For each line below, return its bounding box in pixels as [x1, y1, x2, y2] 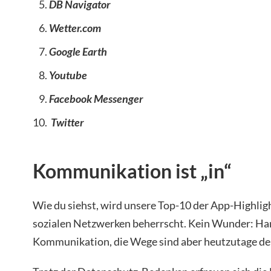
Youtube [49, 68, 87, 82]
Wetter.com [49, 21, 101, 34]
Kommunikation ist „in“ [33, 158, 232, 183]
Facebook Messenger [49, 91, 143, 105]
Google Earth [49, 44, 107, 58]
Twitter [49, 115, 84, 129]
